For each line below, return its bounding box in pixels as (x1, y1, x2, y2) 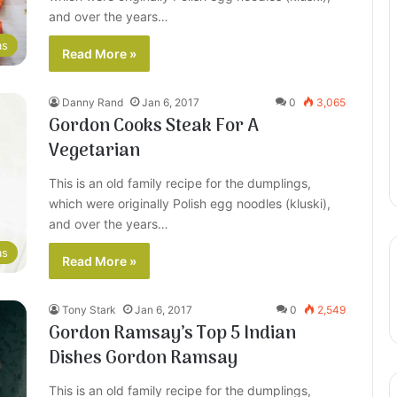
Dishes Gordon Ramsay (49, 345, 237, 373)
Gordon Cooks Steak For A (49, 113, 259, 141)
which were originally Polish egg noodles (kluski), (49, 196, 331, 211)
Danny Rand (62, 96, 123, 109)
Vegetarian (49, 137, 140, 166)
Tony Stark (62, 303, 116, 316)
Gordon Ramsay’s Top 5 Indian (49, 320, 296, 348)
